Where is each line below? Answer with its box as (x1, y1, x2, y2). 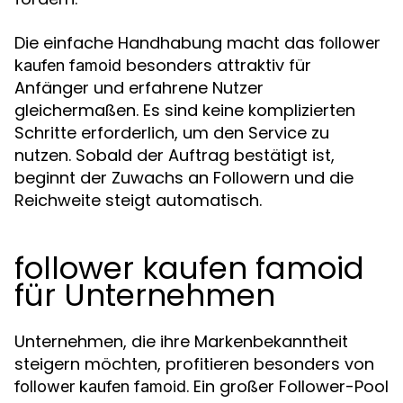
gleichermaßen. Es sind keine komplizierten (14, 99, 355, 121)
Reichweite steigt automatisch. (14, 189, 262, 211)
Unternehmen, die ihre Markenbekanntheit (14, 330, 348, 353)
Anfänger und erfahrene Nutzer (14, 76, 264, 99)
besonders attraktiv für (121, 54, 311, 76)
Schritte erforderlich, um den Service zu (14, 121, 329, 144)
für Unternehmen (14, 273, 275, 317)
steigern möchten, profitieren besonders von (14, 353, 374, 375)
